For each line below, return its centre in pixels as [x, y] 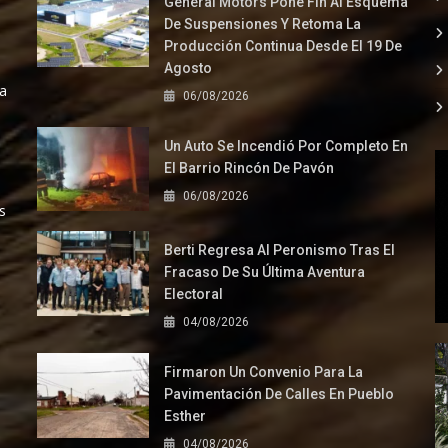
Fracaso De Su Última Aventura [265, 272]
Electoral [194, 294]
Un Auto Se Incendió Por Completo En [286, 146]
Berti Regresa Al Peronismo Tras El [280, 250]
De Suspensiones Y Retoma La [263, 24]
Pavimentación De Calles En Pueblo [279, 394]
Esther [185, 416]
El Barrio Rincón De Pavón [249, 168]
